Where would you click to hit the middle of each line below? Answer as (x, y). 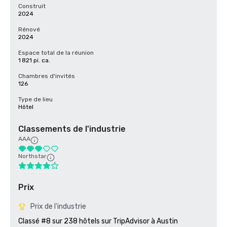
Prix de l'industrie (58, 206)
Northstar (32, 156)
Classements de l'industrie (72, 129)
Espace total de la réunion (56, 53)
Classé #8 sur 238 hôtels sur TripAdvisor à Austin (98, 221)
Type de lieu (35, 99)
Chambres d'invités (47, 76)
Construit (32, 6)
